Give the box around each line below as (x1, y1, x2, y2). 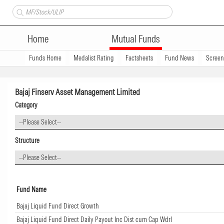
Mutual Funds (111, 32, 160, 45)
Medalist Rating (73, 53, 113, 62)
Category (15, 100, 37, 109)
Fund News (165, 53, 194, 62)
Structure (15, 136, 39, 145)
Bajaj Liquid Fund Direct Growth (16, 201, 99, 210)
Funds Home (29, 53, 61, 62)
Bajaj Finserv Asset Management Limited (15, 86, 140, 97)
